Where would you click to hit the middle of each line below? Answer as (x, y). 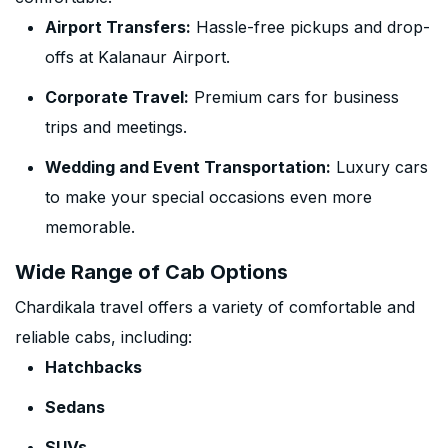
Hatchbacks (93, 367)
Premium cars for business (294, 97)
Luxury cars (379, 167)
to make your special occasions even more (208, 197)
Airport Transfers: (118, 27)
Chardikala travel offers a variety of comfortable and (215, 307)
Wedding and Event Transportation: (188, 167)
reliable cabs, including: (103, 337)
